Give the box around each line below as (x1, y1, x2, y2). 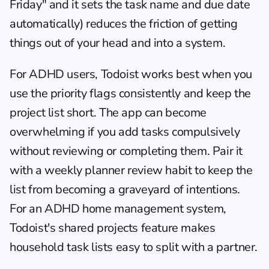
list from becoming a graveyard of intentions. (10, 181, 241, 198)
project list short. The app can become (10, 104, 207, 121)
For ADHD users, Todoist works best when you (10, 65, 252, 82)
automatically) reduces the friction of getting (10, 15, 238, 32)
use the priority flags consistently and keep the (10, 85, 251, 101)
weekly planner (44, 162, 125, 178)
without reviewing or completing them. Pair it (10, 142, 243, 159)
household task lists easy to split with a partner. (10, 238, 258, 255)
